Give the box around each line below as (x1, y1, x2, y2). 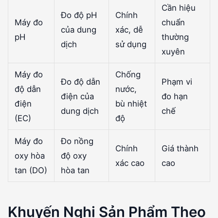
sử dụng (115, 39, 146, 49)
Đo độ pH (60, 10, 97, 20)
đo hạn (161, 91, 188, 101)
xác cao (115, 158, 145, 168)
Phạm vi (161, 76, 192, 87)
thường (161, 32, 189, 42)
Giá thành (161, 143, 199, 153)
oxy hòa (14, 150, 45, 161)
